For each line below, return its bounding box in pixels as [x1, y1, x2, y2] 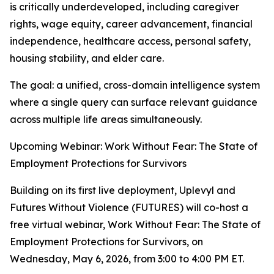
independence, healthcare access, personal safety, [10, 35, 251, 47]
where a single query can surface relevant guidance [10, 96, 257, 108]
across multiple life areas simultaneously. [10, 113, 202, 125]
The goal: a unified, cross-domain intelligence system [10, 79, 260, 91]
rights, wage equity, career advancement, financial [10, 18, 253, 30]
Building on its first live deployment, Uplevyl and [10, 184, 235, 196]
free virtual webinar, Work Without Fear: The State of [10, 218, 261, 231]
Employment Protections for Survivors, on [10, 235, 203, 248]
